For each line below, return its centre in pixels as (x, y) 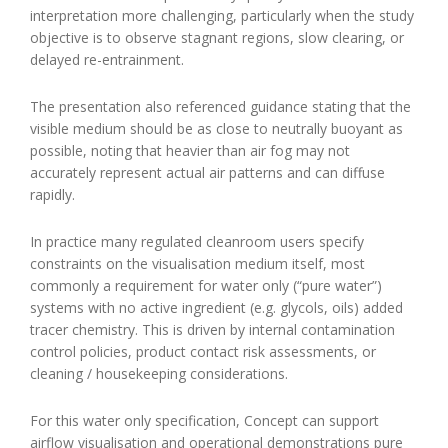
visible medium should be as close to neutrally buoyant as (216, 128)
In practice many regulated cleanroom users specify (197, 241)
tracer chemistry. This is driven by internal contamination (212, 329)
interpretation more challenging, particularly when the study (222, 15)
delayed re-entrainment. (107, 59)
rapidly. (52, 194)
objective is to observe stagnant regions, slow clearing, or (217, 37)
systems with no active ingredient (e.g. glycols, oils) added (216, 307)
